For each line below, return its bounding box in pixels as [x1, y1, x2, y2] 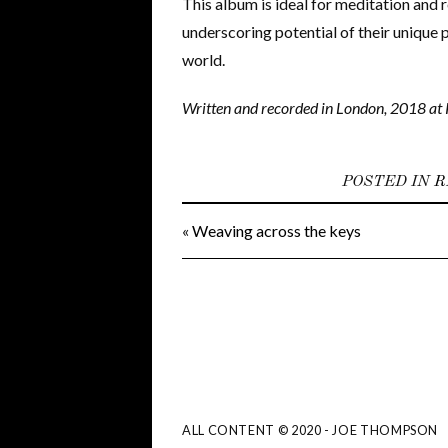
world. [182, 50, 225, 69]
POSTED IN [341, 174, 434, 190]
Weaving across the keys [192, 221, 361, 240]
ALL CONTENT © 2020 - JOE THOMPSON [182, 422, 439, 438]
